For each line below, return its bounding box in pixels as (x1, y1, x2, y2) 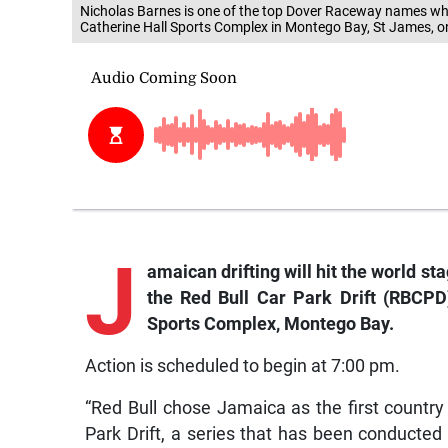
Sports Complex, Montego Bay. (146, 314, 394, 335)
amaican (146, 262, 221, 283)
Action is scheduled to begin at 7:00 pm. (85, 356, 401, 377)
